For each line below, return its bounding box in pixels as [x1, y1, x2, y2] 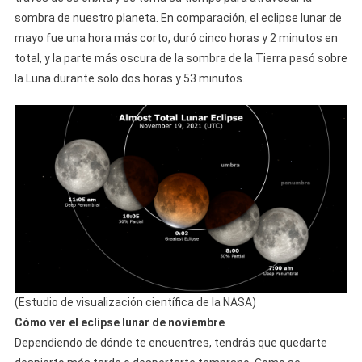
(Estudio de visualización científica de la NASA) [14, 295, 256, 309]
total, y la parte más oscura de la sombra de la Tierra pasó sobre [14, 51, 347, 65]
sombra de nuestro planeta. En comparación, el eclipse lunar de [14, 11, 342, 24]
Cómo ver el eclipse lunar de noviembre [14, 315, 225, 329]
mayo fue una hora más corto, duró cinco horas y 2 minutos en [14, 31, 338, 44]
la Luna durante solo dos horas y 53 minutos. [14, 71, 245, 85]
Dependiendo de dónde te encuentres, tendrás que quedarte [14, 335, 327, 349]
